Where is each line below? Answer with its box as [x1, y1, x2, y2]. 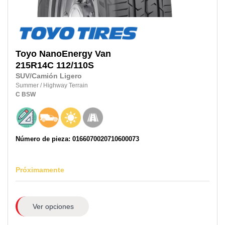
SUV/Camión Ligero [16, 72, 82, 80]
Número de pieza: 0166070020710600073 [16, 135, 139, 143]
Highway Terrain [43, 81, 88, 89]
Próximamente [16, 165, 64, 174]
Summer [16, 81, 40, 89]
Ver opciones [32, 202, 74, 210]
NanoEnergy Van [39, 48, 111, 59]
